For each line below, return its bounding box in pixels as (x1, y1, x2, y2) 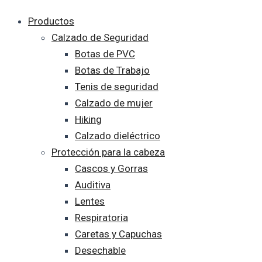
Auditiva (75, 179, 111, 191)
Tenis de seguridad (75, 81, 158, 92)
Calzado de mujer (75, 97, 153, 109)
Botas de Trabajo (75, 64, 150, 76)
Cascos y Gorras (75, 163, 148, 174)
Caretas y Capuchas (75, 228, 162, 240)
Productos (28, 15, 74, 27)
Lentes (75, 195, 105, 207)
